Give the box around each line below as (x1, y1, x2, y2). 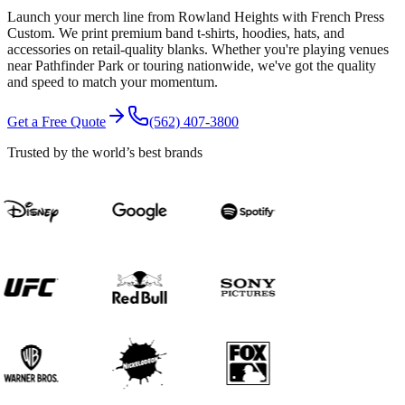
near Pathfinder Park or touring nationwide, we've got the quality (7, 57, 376, 73)
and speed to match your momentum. (7, 73, 218, 89)
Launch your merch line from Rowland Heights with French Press (7, 8, 384, 24)
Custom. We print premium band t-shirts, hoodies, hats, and (7, 24, 344, 41)
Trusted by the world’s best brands (7, 144, 202, 160)
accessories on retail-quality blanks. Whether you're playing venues (7, 41, 389, 57)
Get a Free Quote (7, 113, 106, 129)
